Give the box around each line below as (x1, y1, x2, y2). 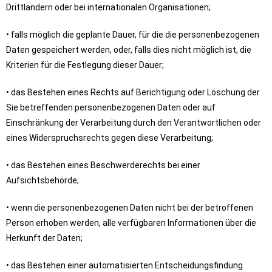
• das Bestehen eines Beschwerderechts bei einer (6, 160, 200, 170)
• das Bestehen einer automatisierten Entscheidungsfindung (6, 260, 243, 270)
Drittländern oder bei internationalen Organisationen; (6, 2, 211, 12)
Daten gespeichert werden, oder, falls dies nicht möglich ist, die (6, 45, 251, 55)
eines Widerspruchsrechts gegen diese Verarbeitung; (6, 133, 213, 143)
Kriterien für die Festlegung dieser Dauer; (6, 60, 164, 70)
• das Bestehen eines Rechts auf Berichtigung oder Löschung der (6, 87, 260, 97)
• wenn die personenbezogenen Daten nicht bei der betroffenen (6, 203, 253, 212)
